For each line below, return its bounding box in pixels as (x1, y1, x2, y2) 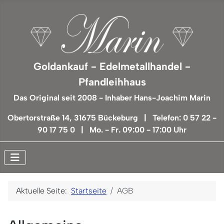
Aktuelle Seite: (16, 185, 71, 195)
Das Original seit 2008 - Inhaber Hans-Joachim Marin (13, 92, 210, 102)
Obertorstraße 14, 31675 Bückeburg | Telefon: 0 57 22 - (7, 112, 216, 122)
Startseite (71, 185, 106, 195)
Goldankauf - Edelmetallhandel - (33, 60, 190, 73)
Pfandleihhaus (78, 75, 146, 88)
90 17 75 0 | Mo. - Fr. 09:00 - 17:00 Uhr (37, 124, 186, 134)
